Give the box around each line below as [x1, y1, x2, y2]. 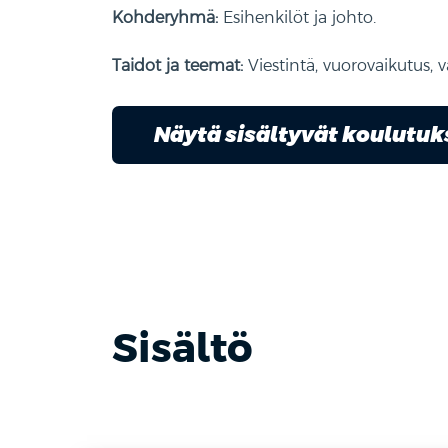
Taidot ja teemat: [112, 55, 243, 75]
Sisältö [112, 324, 253, 371]
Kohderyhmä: [112, 7, 218, 27]
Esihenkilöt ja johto [218, 7, 373, 27]
